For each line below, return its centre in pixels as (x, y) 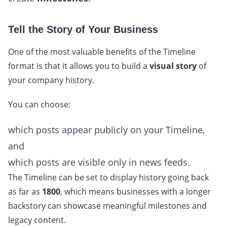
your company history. (51, 80)
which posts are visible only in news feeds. (99, 162)
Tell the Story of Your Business (83, 30)
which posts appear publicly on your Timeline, (106, 130)
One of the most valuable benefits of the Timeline (102, 52)
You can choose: (39, 105)
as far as (25, 192)
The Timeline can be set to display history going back (108, 178)
